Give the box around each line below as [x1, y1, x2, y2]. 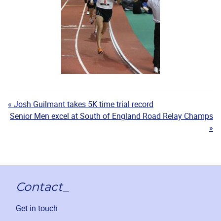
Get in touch [16, 202, 58, 214]
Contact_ [16, 181, 69, 193]
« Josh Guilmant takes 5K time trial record [8, 98, 153, 110]
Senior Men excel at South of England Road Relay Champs [10, 110, 213, 121]
